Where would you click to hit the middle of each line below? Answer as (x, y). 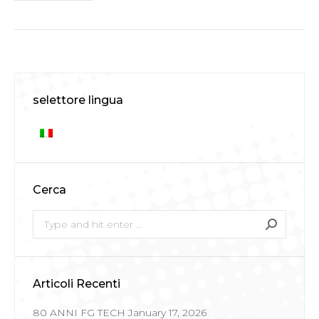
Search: (51, 218)
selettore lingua (78, 100)
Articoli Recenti (77, 283)
